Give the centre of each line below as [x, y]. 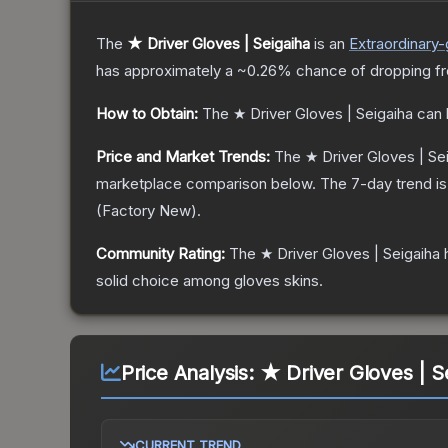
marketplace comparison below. [206, 184]
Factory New [146, 211]
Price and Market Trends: [183, 157]
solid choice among [165, 281]
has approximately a [166, 71]
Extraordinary [393, 44]
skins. [301, 281]
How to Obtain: [147, 114]
